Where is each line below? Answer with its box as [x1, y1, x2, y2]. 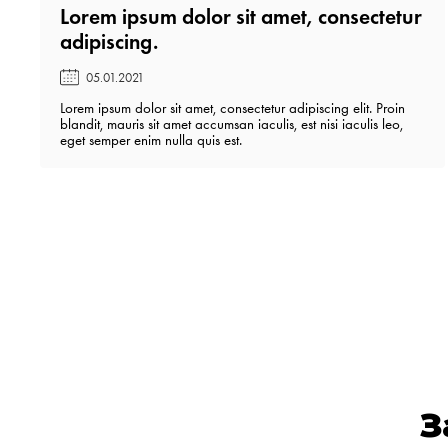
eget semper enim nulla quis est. [60, 130, 243, 149]
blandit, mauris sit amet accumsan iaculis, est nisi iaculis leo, [60, 114, 404, 133]
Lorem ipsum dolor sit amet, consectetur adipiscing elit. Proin [60, 98, 406, 117]
